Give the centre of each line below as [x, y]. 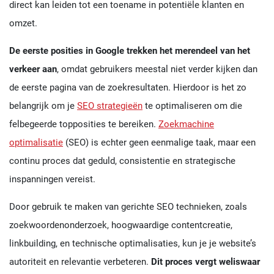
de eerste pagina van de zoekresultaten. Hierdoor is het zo [128, 87]
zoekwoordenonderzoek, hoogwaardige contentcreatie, [121, 225]
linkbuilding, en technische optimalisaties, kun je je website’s [133, 243]
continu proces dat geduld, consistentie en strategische [122, 161]
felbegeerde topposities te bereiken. [84, 124]
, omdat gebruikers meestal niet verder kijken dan [157, 69]
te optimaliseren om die [192, 106]
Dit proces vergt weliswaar [206, 261]
